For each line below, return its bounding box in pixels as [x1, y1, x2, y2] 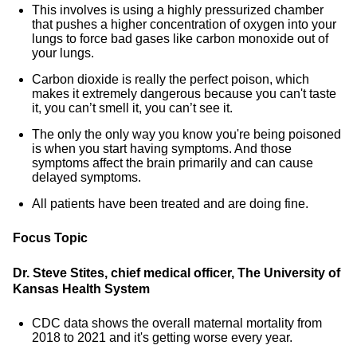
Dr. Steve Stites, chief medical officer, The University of [13, 266, 340, 280]
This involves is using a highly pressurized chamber [32, 3, 324, 17]
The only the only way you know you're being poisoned [32, 127, 341, 141]
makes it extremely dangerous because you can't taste [32, 87, 336, 100]
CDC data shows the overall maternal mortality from [32, 316, 322, 330]
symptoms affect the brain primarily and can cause [32, 156, 313, 170]
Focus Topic [13, 231, 88, 245]
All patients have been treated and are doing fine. [32, 197, 308, 210]
